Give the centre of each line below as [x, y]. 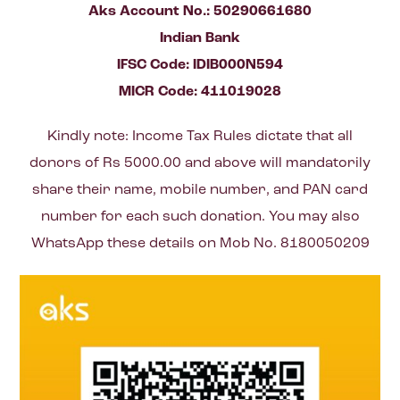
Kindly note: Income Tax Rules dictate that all [200, 136]
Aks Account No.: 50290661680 [200, 11]
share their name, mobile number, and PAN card [200, 190]
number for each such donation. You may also [200, 217]
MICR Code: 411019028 [200, 92]
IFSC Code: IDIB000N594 [200, 65]
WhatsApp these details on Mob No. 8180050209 [200, 243]
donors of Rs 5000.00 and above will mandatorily [200, 163]
